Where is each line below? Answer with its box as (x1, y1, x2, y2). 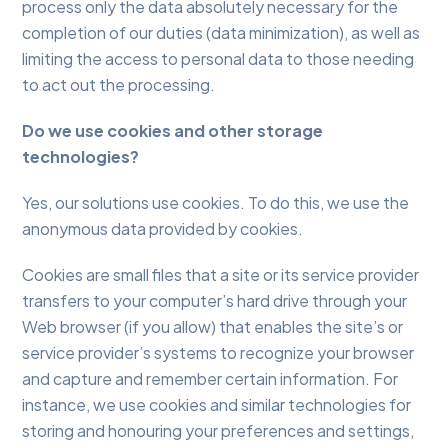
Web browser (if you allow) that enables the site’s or (22, 316, 404, 338)
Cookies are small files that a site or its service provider (22, 264, 420, 286)
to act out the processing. (22, 74, 216, 96)
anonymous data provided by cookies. (22, 218, 304, 240)
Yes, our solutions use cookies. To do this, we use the (22, 192, 410, 214)
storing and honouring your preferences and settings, (22, 420, 415, 442)
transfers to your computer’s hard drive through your (22, 290, 408, 312)
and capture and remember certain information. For (22, 368, 399, 390)
